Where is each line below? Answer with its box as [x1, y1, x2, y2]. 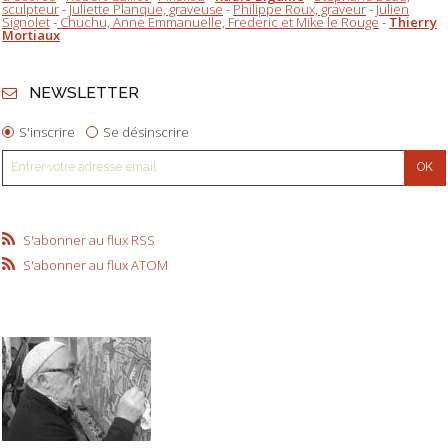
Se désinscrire [103, 123, 190, 142]
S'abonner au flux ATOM [22, 255, 168, 274]
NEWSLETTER [28, 82, 139, 102]
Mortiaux [2, 26, 60, 45]
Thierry [389, 13, 437, 32]
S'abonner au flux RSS [22, 230, 155, 249]
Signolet [2, 13, 50, 32]
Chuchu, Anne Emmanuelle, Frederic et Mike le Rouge [57, 13, 379, 32]
